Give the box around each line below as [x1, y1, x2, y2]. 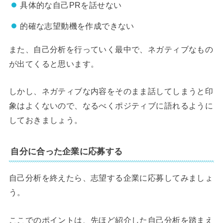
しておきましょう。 [8, 115, 83, 125]
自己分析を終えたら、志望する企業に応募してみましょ [8, 173, 214, 183]
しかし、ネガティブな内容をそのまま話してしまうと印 [8, 87, 214, 96]
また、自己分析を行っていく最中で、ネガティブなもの [8, 44, 214, 54]
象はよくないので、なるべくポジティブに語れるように [8, 101, 214, 111]
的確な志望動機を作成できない [20, 21, 134, 31]
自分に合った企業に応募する [10, 146, 123, 157]
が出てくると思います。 [8, 59, 99, 68]
